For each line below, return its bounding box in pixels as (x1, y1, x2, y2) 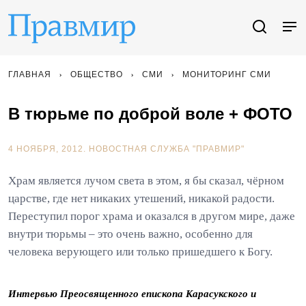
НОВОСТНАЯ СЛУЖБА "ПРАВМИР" (89, 144, 245, 154)
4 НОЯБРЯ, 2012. (8, 144, 89, 154)
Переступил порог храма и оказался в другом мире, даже (8, 210, 295, 223)
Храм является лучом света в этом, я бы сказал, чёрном (8, 174, 284, 187)
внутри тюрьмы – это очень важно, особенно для (8, 227, 253, 240)
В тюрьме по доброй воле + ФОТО (8, 105, 292, 123)
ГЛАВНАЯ (8, 70, 51, 79)
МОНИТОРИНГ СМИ (182, 70, 271, 79)
